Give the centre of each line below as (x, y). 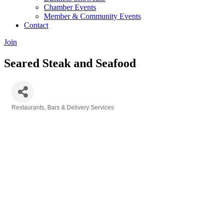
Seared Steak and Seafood (70, 63)
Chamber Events (70, 7)
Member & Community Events (92, 16)
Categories (27, 114)
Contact (36, 25)
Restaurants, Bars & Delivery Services (63, 107)
